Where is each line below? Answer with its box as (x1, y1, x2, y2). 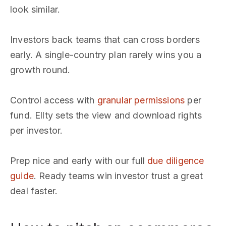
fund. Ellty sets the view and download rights (10, 110, 202, 121)
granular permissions (97, 95, 185, 105)
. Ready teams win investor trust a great (33, 171, 203, 181)
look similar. (10, 4, 61, 15)
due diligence (147, 155, 204, 166)
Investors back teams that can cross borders (10, 34, 200, 45)
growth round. (10, 65, 71, 75)
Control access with (10, 95, 97, 105)
